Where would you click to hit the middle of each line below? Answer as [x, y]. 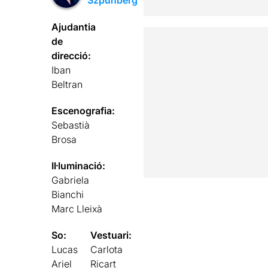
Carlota [107, 249]
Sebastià [71, 125]
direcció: [71, 55]
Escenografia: [83, 110]
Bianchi [68, 194]
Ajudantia [74, 27]
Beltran [67, 84]
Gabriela [71, 180]
